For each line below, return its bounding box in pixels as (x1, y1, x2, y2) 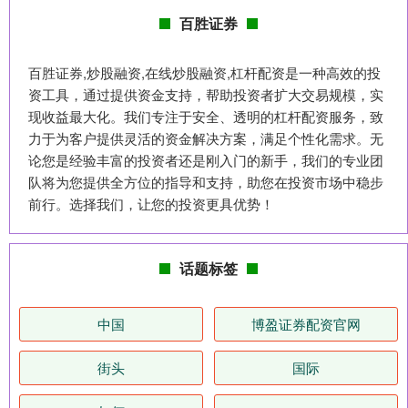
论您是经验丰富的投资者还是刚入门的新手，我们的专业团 (28, 150, 383, 170)
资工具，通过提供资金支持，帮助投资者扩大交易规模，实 (28, 85, 383, 105)
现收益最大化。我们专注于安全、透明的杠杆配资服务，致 (28, 107, 383, 127)
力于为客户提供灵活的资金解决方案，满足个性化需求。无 (28, 128, 383, 148)
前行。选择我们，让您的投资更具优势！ (28, 194, 274, 214)
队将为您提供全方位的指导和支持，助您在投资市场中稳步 (28, 172, 383, 192)
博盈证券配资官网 (251, 314, 362, 334)
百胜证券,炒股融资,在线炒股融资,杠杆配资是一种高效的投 (28, 63, 381, 83)
